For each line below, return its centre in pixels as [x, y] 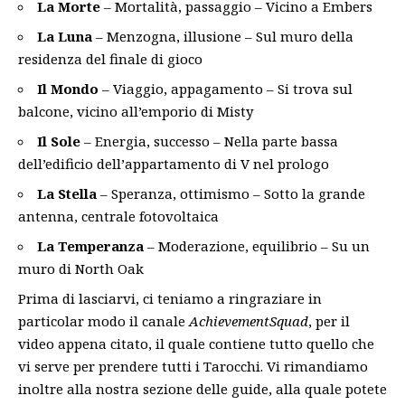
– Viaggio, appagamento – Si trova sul [226, 89]
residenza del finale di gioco [110, 59]
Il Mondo [68, 89]
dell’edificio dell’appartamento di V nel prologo [174, 164]
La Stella [67, 193]
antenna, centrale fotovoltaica [118, 216]
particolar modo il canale [104, 321]
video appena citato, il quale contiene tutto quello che [196, 344]
